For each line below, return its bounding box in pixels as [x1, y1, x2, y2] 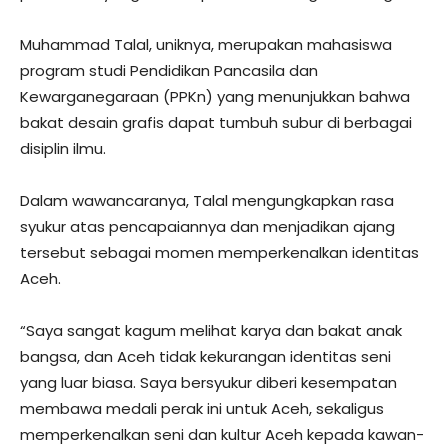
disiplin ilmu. [20, 137, 106, 159]
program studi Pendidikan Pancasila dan [20, 59, 318, 81]
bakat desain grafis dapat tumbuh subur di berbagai [20, 111, 412, 133]
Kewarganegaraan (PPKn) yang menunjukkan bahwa [20, 85, 410, 107]
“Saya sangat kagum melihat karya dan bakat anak [20, 319, 402, 341]
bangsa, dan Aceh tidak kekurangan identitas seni [20, 345, 391, 367]
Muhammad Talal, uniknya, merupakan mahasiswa [20, 33, 392, 55]
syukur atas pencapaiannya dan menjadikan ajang [20, 215, 395, 237]
